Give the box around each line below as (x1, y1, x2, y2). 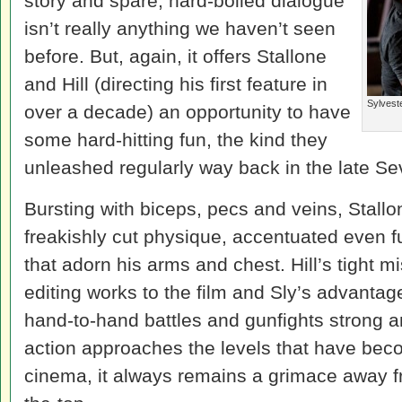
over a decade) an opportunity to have (24, 101, 351, 122)
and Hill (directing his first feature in (24, 74, 328, 94)
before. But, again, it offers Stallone (24, 46, 327, 66)
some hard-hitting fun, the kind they (24, 129, 328, 150)
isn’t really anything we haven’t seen (24, 18, 336, 39)
